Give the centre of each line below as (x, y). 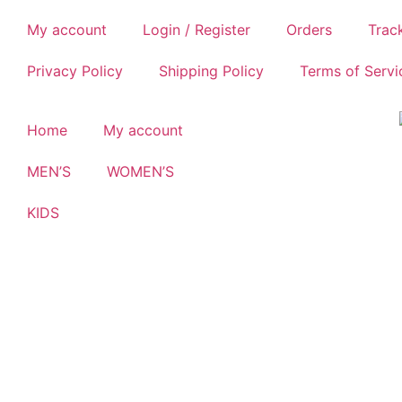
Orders (309, 30)
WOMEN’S (140, 171)
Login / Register (197, 30)
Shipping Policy (211, 71)
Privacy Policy (75, 71)
